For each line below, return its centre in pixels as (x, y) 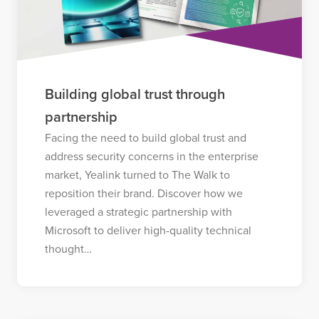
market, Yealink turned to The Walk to (137, 175)
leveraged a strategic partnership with (138, 212)
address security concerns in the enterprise (151, 156)
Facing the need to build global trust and (145, 138)
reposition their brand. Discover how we (143, 193)
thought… (68, 249)
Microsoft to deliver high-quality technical (148, 230)
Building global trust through (135, 94)
